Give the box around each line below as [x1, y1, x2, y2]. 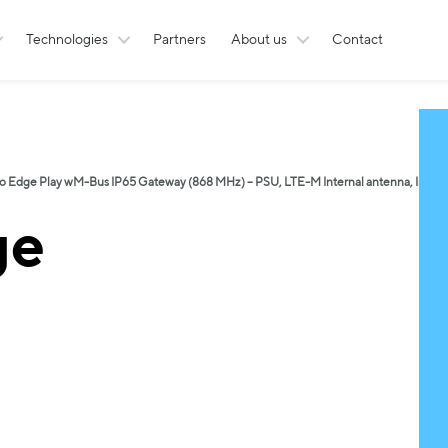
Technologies [26, 33, 108, 47]
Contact [332, 33, 383, 47]
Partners [153, 33, 206, 47]
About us [231, 33, 287, 47]
